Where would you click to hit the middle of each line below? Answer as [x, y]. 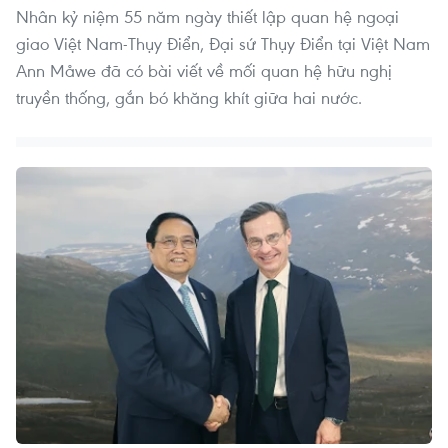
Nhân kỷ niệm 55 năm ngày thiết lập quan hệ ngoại [207, 16]
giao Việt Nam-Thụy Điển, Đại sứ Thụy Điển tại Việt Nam [223, 43]
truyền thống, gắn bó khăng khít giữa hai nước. [189, 97]
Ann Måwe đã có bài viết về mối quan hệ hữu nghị [204, 70]
